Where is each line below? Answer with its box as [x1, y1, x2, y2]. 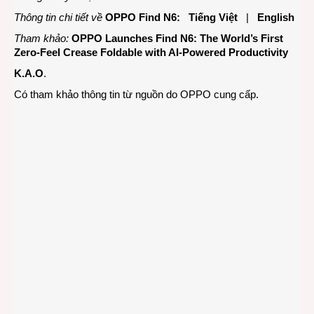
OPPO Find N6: [105, 11, 189, 23]
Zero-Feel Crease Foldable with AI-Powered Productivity [14, 46, 288, 58]
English [257, 11, 294, 23]
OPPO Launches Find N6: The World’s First [71, 32, 283, 44]
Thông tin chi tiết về [14, 11, 102, 23]
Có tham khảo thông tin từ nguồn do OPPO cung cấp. [14, 88, 259, 100]
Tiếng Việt [189, 11, 238, 23]
